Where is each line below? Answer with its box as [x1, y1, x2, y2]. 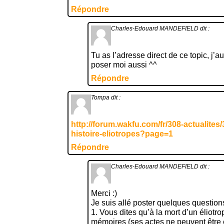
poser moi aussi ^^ [91, 60, 157, 69]
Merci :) [91, 188, 117, 197]
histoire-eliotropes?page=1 [71, 129, 173, 138]
